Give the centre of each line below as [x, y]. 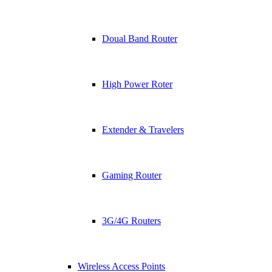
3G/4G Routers [131, 221]
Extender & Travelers [143, 130]
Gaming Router [132, 175]
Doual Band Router [140, 39]
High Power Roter [137, 84]
